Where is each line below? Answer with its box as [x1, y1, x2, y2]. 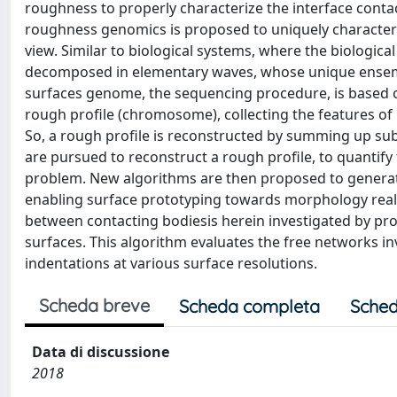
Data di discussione [32, 342, 169, 362]
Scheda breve [39, 294, 150, 316]
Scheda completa [179, 295, 320, 317]
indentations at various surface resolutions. [25, 253, 317, 273]
